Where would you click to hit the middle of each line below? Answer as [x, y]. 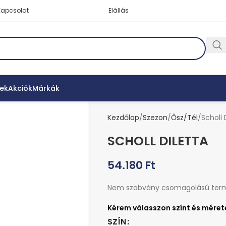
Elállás [119, 10]
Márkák [46, 88]
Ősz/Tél [184, 118]
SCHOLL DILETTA [158, 141]
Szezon [155, 118]
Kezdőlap [123, 118]
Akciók [20, 88]
